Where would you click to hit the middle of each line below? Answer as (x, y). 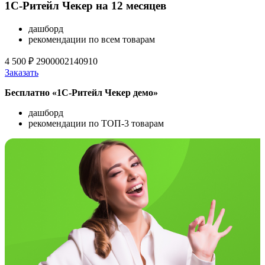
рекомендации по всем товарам (92, 39)
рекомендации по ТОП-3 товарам (96, 123)
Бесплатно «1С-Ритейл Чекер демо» (81, 92)
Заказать (22, 72)
